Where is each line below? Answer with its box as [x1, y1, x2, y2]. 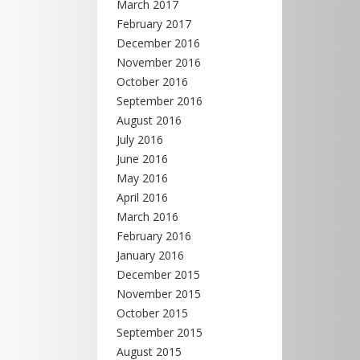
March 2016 [117, 209, 178, 224]
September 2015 [117, 325, 202, 340]
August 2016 [117, 112, 182, 128]
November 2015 [117, 286, 201, 301]
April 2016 [117, 190, 168, 205]
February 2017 [117, 16, 191, 31]
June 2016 [117, 151, 168, 166]
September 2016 [117, 93, 202, 108]
